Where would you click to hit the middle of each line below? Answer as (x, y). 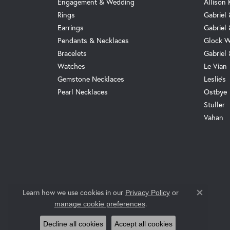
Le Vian (215, 66)
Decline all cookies (73, 224)
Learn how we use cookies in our (74, 192)
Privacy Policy (147, 193)
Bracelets (72, 53)
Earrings (71, 28)
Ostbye (215, 92)
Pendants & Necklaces (93, 41)
